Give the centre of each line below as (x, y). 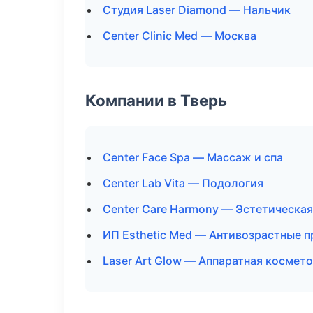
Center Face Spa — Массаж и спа (193, 157)
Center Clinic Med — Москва (180, 36)
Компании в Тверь (156, 100)
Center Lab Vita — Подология (183, 183)
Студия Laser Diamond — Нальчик (197, 10)
